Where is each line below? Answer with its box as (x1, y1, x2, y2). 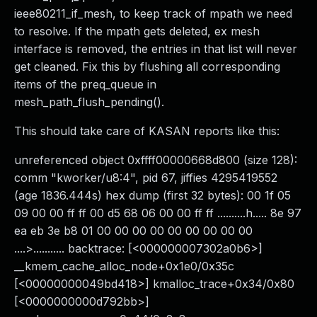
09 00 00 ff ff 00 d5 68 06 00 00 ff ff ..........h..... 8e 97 (14, 206, 301, 220)
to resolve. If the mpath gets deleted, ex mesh (14, 24, 260, 38)
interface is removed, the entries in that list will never (14, 42, 297, 56)
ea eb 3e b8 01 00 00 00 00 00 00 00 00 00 (14, 224, 253, 238)
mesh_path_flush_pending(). (14, 95, 164, 109)
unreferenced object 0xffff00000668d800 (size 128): (14, 153, 297, 167)
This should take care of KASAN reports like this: (14, 124, 279, 138)
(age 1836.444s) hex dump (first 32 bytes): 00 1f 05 (14, 188, 291, 202)
